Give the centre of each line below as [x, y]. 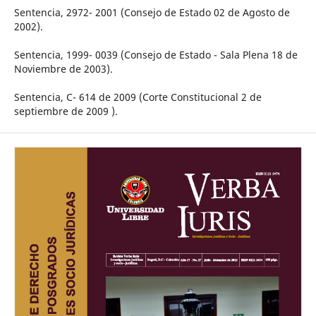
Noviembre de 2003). [63, 69]
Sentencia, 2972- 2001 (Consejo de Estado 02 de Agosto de [152, 13]
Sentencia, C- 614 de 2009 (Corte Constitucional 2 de [138, 97]
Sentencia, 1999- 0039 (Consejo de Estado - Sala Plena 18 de [156, 55]
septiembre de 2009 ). [66, 111]
